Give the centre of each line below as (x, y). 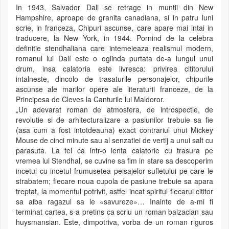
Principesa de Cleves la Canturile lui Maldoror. (90, 99)
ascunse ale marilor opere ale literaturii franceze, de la (114, 89)
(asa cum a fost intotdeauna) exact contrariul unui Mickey (114, 130)
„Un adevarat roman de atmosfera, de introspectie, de (114, 110)
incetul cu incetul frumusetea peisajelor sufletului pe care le (114, 171)
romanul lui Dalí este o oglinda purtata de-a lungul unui (114, 59)
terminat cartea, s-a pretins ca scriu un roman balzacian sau (114, 212)
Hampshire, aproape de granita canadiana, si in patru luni (114, 18)
